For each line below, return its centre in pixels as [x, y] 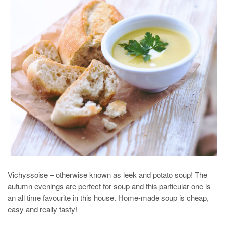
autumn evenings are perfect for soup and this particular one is [109, 186]
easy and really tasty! [42, 209]
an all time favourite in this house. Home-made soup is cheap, [108, 198]
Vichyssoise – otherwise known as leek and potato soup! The [107, 175]
